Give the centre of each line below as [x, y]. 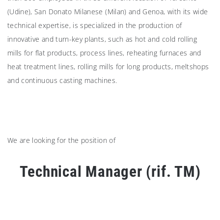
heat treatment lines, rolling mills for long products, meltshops [108, 67]
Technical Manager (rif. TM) [110, 172]
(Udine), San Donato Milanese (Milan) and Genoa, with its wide [108, 12]
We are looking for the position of [61, 140]
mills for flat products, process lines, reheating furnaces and [104, 53]
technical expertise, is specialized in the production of [95, 26]
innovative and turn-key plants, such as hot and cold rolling [102, 39]
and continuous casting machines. [62, 81]
